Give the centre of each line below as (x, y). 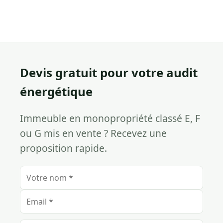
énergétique (56, 92)
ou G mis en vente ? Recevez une (93, 133)
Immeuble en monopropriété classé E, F (110, 118)
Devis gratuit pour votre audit (109, 73)
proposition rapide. (63, 148)
